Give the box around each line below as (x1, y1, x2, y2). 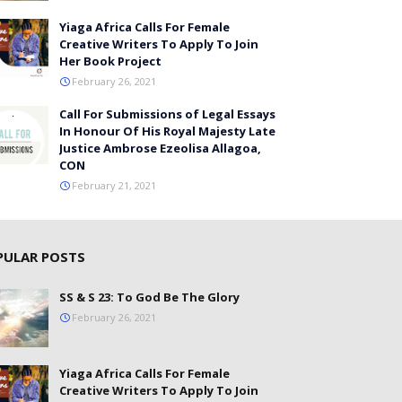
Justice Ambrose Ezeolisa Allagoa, (59, 140, 261, 156)
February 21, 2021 (72, 179, 156, 192)
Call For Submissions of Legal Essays (59, 106, 275, 122)
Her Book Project (59, 53, 162, 69)
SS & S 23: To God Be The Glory (59, 289, 240, 305)
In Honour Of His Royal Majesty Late (59, 123, 275, 139)
